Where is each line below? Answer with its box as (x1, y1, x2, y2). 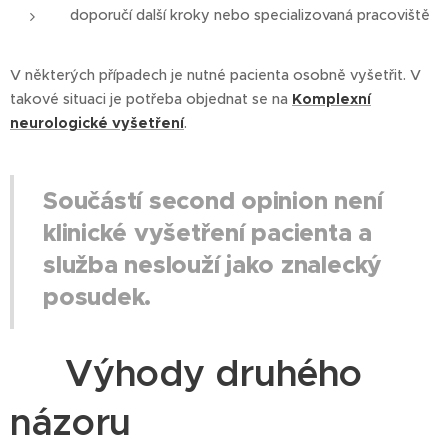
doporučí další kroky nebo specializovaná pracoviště (70, 6, 430, 25)
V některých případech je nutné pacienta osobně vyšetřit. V (10, 66, 421, 85)
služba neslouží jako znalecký (43, 249, 383, 281)
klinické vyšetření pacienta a (43, 217, 373, 249)
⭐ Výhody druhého (10, 350, 363, 398)
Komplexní (292, 90, 371, 109)
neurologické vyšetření (10, 114, 184, 133)
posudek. (43, 281, 152, 313)
